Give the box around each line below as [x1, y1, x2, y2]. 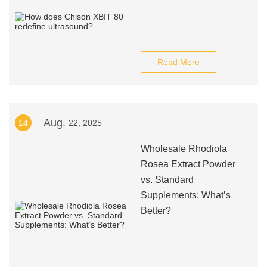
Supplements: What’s [140, 190, 231, 200]
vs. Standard [140, 175, 194, 185]
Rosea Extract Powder [140, 159, 235, 169]
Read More [157, 57, 200, 67]
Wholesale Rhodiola [140, 144, 227, 154]
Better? [140, 206, 171, 216]
